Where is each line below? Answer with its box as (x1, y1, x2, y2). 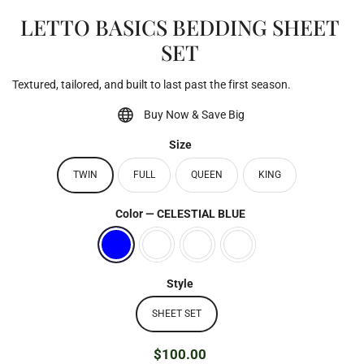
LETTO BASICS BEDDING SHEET (20, 12, 340, 41)
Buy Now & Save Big (144, 107, 245, 121)
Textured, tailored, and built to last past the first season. (12, 77, 291, 91)
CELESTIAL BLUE (156, 206, 245, 220)
